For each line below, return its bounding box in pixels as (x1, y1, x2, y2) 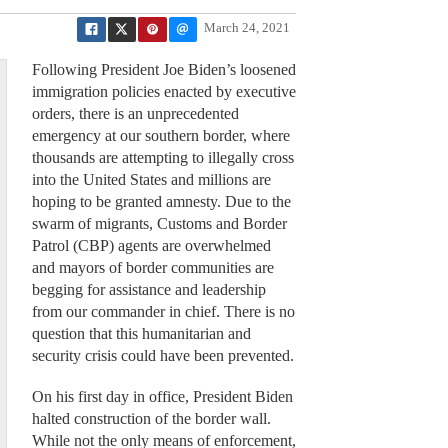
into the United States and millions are (31, 171, 271, 189)
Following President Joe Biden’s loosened (31, 61, 296, 79)
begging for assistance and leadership (31, 281, 266, 299)
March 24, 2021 (204, 21, 290, 36)
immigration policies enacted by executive (31, 83, 296, 101)
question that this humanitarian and (31, 325, 251, 343)
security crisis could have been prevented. (31, 347, 294, 365)
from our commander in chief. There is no (31, 303, 295, 321)
